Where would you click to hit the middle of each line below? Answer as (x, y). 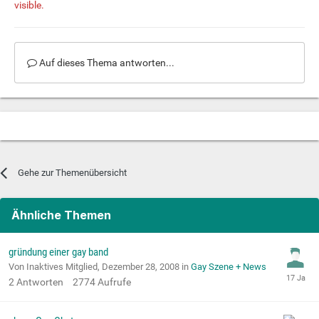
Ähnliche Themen (61, 215)
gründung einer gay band (58, 252)
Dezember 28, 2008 (141, 266)
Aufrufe (114, 282)
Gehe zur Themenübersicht (73, 172)
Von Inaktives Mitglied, (55, 266)
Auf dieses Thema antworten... (106, 62)
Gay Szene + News (229, 266)
